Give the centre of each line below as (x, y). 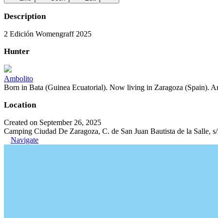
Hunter (17, 51)
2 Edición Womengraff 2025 (48, 34)
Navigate (25, 140)
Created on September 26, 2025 (53, 122)
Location (20, 105)
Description (25, 16)
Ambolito (18, 79)
